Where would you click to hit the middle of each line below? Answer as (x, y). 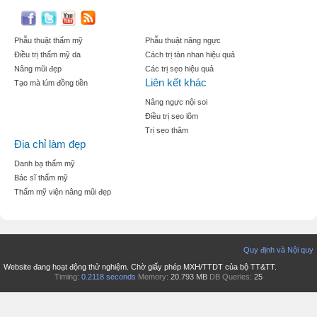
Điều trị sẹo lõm (172, 116)
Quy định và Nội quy (278, 250)
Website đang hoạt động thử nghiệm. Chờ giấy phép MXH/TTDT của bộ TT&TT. (140, 267)
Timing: (67, 277)
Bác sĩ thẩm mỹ (41, 178)
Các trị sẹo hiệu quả (179, 69)
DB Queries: (231, 277)
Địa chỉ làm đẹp (50, 144)
